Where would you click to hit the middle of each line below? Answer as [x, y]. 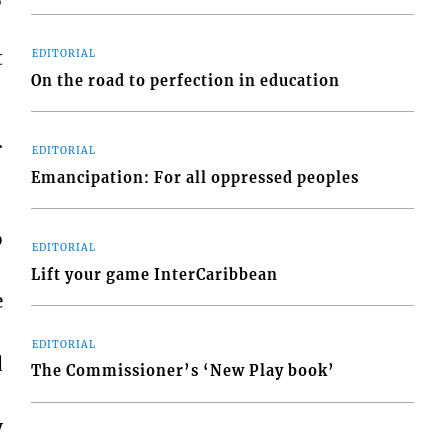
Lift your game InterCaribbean [155, 274]
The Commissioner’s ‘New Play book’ [183, 371]
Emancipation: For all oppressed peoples [195, 177]
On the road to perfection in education [186, 80]
